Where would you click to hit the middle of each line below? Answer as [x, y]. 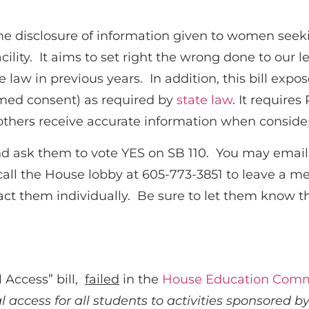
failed [102, 280]
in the [141, 280]
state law [205, 100]
